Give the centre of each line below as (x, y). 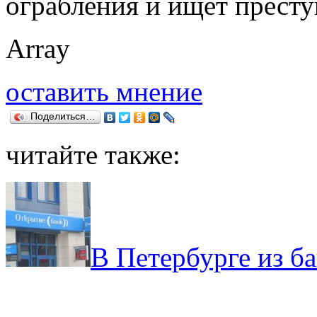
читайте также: (93, 155)
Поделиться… (63, 117)
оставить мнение (104, 92)
